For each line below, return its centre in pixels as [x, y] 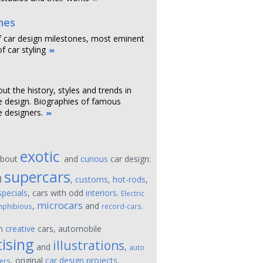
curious [94, 159]
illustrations [89, 245]
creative [20, 229]
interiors [101, 193]
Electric [133, 193]
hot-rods [129, 179]
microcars [60, 205]
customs [92, 179]
